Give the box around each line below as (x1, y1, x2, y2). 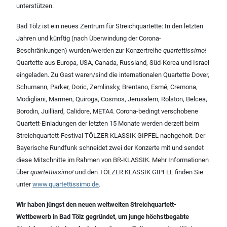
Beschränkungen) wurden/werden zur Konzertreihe (16, 47, 163, 55)
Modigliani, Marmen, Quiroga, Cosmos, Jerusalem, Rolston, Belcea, (16, 95, 207, 103)
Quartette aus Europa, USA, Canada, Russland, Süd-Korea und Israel (16, 59, 209, 67)
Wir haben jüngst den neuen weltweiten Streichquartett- (16, 201, 176, 209)
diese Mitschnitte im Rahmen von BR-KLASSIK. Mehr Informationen (16, 156, 209, 164)
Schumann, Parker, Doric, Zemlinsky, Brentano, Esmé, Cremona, (16, 83, 198, 91)
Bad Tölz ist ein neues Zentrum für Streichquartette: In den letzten (16, 22, 203, 30)
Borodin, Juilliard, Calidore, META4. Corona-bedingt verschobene (16, 107, 198, 116)
